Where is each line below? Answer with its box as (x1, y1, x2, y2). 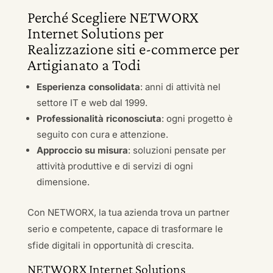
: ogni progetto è (161, 113, 233, 124)
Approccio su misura (36, 144, 128, 156)
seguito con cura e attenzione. (36, 129, 168, 140)
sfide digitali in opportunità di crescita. (27, 239, 194, 251)
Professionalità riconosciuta (36, 113, 161, 124)
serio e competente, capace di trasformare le (27, 223, 223, 235)
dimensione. (36, 176, 90, 188)
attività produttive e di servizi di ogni (36, 160, 193, 172)
